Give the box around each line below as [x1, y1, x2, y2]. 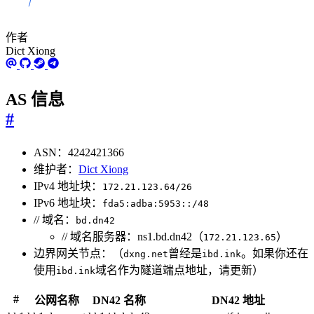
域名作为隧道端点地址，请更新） [95, 264, 264, 276]
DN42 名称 [93, 294, 146, 306]
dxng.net [123, 248, 168, 259]
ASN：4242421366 [34, 146, 124, 158]
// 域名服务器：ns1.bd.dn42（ [62, 230, 203, 243]
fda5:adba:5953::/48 [102, 198, 209, 209]
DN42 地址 [212, 294, 265, 306]
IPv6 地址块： [34, 196, 102, 209]
